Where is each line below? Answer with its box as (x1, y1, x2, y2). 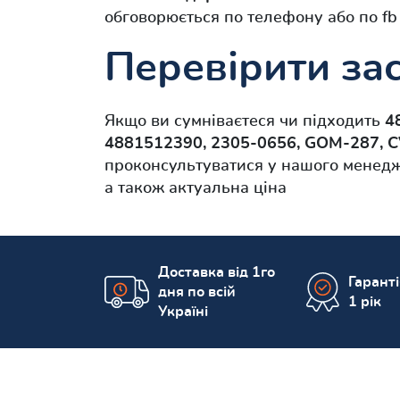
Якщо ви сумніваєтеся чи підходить (104, 113, 385, 130)
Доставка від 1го (158, 265, 275, 280)
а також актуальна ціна (104, 180, 287, 197)
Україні (158, 304, 208, 320)
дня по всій (158, 285, 236, 300)
